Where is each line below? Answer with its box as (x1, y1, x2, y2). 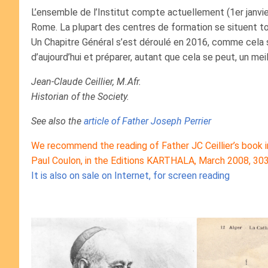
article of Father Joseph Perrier (84, 115, 211, 127)
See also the (31, 115, 84, 127)
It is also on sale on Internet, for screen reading (31, 170, 230, 181)
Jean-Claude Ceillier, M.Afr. (31, 76, 141, 87)
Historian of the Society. (31, 91, 129, 102)
